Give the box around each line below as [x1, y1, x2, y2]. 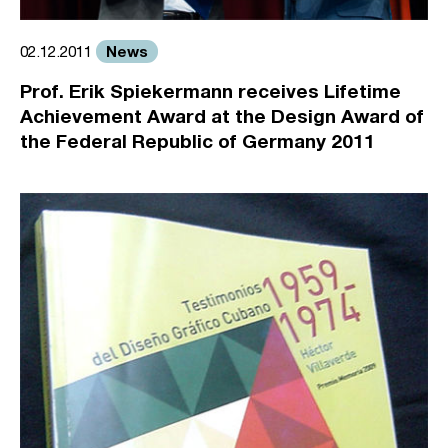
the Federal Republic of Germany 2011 [20, 128, 375, 152]
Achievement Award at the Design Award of [20, 103, 424, 127]
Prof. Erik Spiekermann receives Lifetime [20, 78, 401, 102]
